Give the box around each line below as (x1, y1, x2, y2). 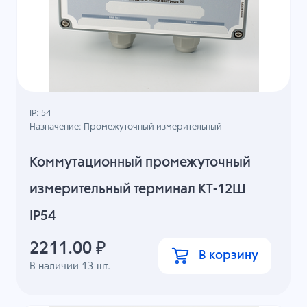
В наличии (29, 260, 82, 271)
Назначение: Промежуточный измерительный (29, 123, 223, 132)
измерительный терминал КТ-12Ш (29, 182, 247, 197)
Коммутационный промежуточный (29, 156, 251, 171)
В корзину (198, 249, 258, 262)
